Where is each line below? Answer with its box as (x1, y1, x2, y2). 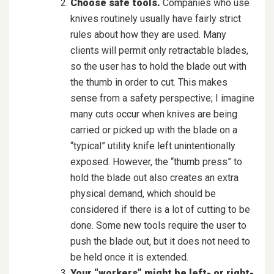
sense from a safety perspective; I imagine (70, 92, 254, 104)
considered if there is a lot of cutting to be (70, 203, 250, 215)
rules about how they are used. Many (70, 28, 226, 40)
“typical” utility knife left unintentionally (70, 139, 235, 152)
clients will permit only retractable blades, (70, 44, 248, 56)
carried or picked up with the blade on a (70, 124, 237, 136)
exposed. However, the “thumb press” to (70, 155, 242, 168)
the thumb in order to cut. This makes (70, 76, 228, 88)
